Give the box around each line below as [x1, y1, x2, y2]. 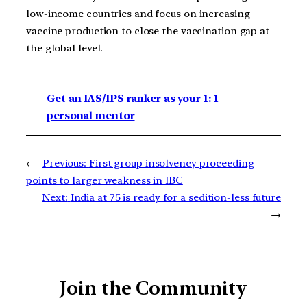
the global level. [26, 41, 103, 54]
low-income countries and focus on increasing [26, 7, 250, 20]
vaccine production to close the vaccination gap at [26, 24, 269, 37]
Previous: [42, 157, 87, 170]
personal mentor [47, 110, 135, 123]
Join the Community [60, 277, 247, 300]
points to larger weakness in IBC [26, 174, 183, 187]
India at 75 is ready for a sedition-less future [70, 191, 281, 204]
